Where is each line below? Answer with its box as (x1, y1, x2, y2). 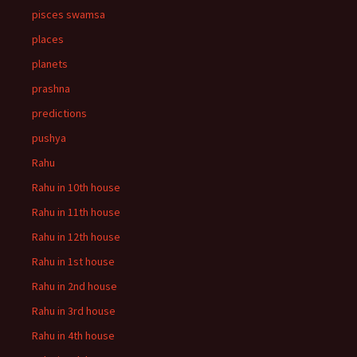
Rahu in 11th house (32, 205, 120, 219)
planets (32, 57, 68, 71)
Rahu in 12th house (32, 229, 120, 244)
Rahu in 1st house (32, 254, 115, 269)
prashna (32, 81, 70, 96)
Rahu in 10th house (32, 180, 120, 194)
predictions (32, 106, 87, 120)
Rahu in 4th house (32, 328, 115, 343)
